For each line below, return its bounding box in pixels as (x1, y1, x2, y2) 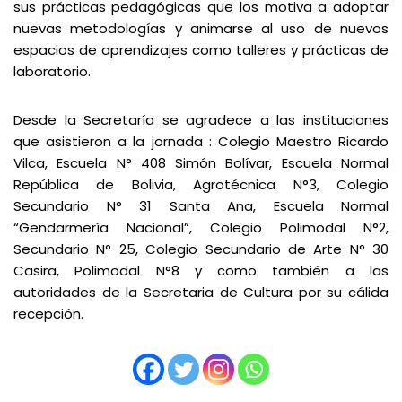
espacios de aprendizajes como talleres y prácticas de (13, 40, 389, 59)
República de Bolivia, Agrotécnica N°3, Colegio (13, 175, 389, 194)
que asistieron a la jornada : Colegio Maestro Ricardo (13, 132, 389, 151)
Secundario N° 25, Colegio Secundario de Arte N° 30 (13, 240, 389, 258)
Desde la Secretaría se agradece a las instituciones (13, 110, 389, 129)
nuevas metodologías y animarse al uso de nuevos (13, 19, 389, 38)
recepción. (13, 304, 98, 323)
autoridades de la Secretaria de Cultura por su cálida (13, 283, 389, 301)
